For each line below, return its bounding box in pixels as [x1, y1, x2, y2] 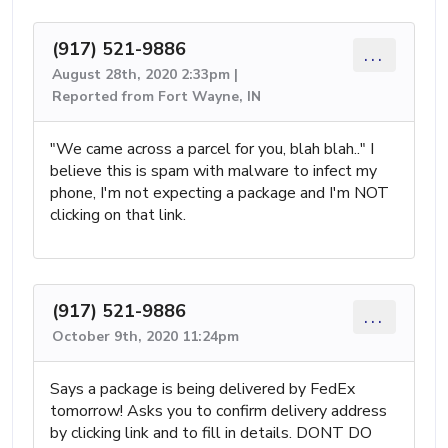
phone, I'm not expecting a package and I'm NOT [50, 181, 389, 204]
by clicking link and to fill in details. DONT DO [50, 421, 372, 444]
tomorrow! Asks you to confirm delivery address [50, 399, 387, 422]
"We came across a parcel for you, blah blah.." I [50, 137, 374, 160]
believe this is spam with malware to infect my [50, 159, 377, 182]
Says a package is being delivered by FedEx [50, 377, 355, 400]
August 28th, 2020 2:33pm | [52, 64, 238, 84]
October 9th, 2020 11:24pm [52, 326, 239, 346]
